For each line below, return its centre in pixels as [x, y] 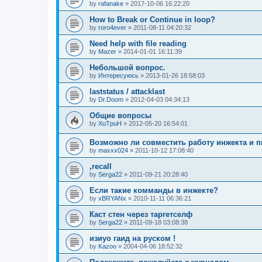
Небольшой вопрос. [127, 67]
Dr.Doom [111, 99]
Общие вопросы [120, 115]
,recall [101, 167]
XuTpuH [110, 123]
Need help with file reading [138, 43]
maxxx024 [113, 151]
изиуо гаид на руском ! [132, 239]
